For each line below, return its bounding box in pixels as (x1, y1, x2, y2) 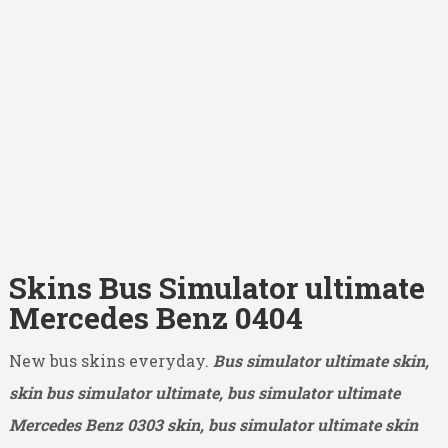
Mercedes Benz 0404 (8, 297, 303, 337)
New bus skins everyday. (8, 349, 213, 371)
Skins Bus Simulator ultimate (8, 267, 425, 307)
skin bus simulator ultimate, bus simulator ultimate (8, 381, 400, 403)
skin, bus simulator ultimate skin (166, 413, 418, 435)
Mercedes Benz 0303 (8, 413, 163, 435)
